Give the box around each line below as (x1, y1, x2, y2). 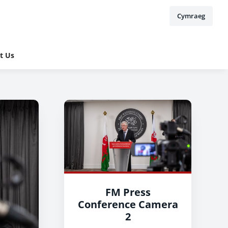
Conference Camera (77, 197, 178, 211)
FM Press (105, 185, 151, 199)
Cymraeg (177, 11, 205, 20)
